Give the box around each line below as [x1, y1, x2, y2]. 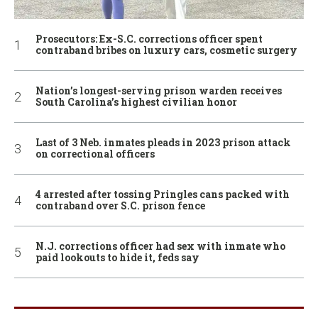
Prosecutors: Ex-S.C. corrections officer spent [35, 32, 263, 46]
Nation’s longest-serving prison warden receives [35, 84, 282, 98]
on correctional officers [35, 147, 155, 161]
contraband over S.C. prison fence [35, 199, 205, 213]
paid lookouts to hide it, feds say [35, 251, 199, 265]
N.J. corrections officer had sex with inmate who [35, 239, 285, 253]
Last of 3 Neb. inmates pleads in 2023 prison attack [35, 136, 291, 150]
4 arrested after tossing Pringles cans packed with [35, 187, 290, 202]
